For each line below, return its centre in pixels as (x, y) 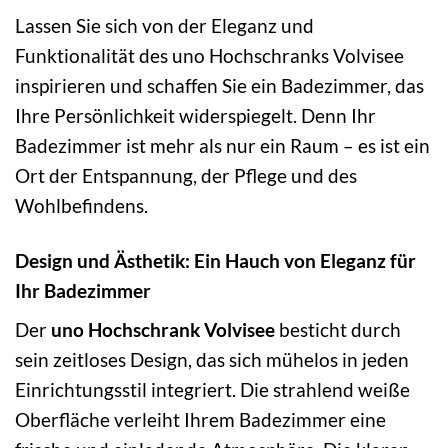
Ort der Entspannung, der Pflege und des (186, 175)
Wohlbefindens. (81, 205)
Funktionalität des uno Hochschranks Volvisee (209, 55)
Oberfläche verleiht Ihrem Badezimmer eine (200, 420)
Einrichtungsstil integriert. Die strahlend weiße (212, 390)
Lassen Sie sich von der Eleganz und (164, 25)
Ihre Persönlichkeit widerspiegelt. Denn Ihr (195, 115)
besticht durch (338, 330)
